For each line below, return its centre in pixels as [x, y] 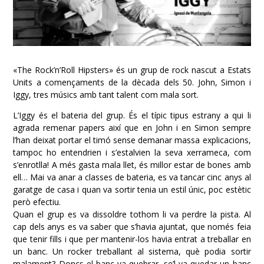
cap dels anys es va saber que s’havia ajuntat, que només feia [132, 226]
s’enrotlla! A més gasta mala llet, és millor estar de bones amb [132, 164]
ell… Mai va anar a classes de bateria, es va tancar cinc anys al [132, 177]
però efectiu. [37, 202]
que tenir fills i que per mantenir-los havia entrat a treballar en [132, 239]
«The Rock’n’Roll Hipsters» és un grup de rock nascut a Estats [132, 70]
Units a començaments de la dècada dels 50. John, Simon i [132, 82]
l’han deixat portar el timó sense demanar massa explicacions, [132, 140]
